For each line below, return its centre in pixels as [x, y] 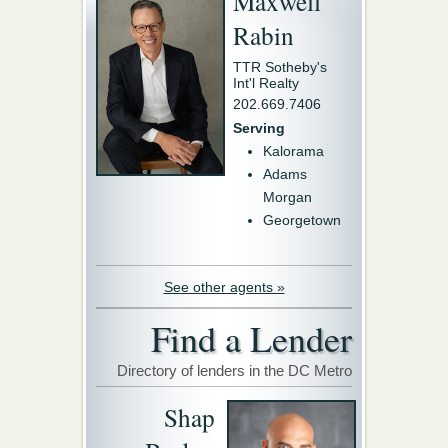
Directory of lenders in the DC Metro [234, 370]
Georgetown [302, 220]
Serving [259, 128]
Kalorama [293, 151]
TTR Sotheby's [280, 67]
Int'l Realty [266, 83]
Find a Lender [251, 338]
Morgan [287, 197]
